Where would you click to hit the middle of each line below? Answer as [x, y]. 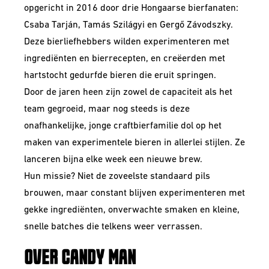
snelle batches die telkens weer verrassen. [113, 227]
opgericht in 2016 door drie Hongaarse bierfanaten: [131, 8]
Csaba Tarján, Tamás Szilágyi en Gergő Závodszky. [128, 25]
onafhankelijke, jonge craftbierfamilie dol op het [123, 126]
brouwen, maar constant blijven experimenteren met [134, 193]
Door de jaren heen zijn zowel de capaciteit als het [128, 92]
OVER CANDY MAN [80, 258]
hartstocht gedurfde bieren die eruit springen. [120, 76]
